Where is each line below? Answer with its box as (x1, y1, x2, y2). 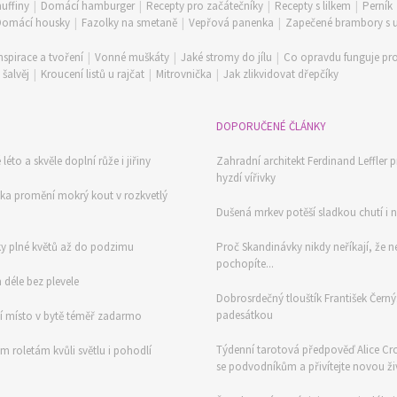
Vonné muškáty (95, 50, 169, 65)
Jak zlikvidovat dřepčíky (223, 66, 339, 82)
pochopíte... (216, 256, 274, 271)
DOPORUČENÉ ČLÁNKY (216, 119, 326, 134)
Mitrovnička (156, 66, 212, 82)
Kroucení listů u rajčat (41, 66, 144, 82)
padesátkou (216, 307, 273, 323)
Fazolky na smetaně (82, 15, 177, 30)
